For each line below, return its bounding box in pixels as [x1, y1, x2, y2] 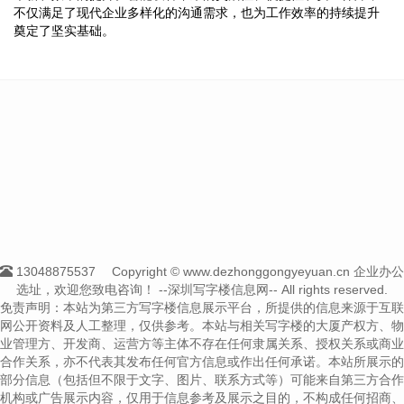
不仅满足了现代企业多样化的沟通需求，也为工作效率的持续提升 [14, 5, 380, 20]
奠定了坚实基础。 [14, 23, 115, 38]
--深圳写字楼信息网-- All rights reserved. [155, 281, 388, 297]
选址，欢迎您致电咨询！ [16, 281, 155, 297]
